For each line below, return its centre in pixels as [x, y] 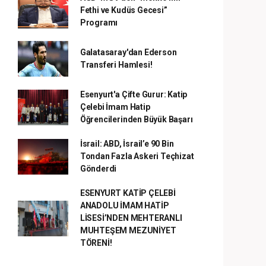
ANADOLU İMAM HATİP [124, 205]
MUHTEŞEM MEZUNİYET [128, 230]
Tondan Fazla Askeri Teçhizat [137, 156]
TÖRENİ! [96, 243]
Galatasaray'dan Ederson [128, 52]
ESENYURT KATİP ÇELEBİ [128, 193]
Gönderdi [98, 169]
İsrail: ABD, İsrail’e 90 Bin [127, 144]
